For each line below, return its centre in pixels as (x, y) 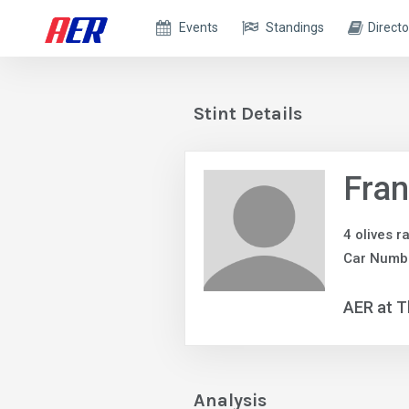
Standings (295, 27)
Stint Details (248, 114)
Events (199, 27)
